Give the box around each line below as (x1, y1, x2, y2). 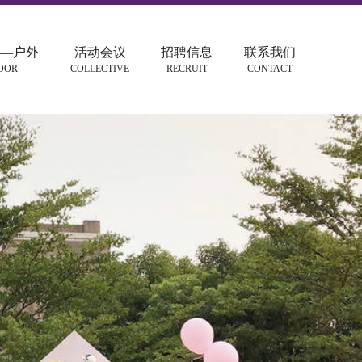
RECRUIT (166, 63, 208, 74)
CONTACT (247, 63, 293, 74)
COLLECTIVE (70, 63, 129, 74)
